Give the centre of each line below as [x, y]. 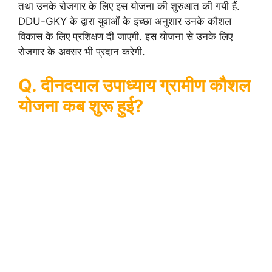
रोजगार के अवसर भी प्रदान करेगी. [82, 52]
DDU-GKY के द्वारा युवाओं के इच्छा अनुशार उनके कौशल [125, 21]
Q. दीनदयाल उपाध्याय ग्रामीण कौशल [134, 85]
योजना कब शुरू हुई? [81, 106]
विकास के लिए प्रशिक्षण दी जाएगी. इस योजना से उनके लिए [125, 36]
